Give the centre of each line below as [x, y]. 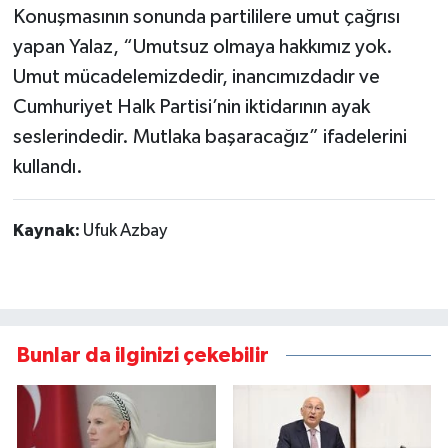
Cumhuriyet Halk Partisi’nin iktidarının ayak [191, 107]
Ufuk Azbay [124, 231]
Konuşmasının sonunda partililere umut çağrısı [206, 17]
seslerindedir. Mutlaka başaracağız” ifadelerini [209, 137]
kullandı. [47, 167]
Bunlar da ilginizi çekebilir [143, 356]
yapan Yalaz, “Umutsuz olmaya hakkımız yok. [202, 47]
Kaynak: [47, 231]
